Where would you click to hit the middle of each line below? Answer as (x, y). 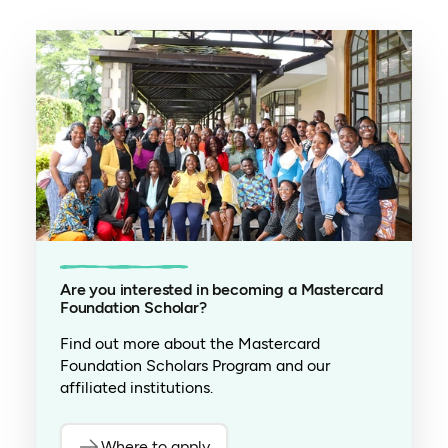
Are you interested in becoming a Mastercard (221, 290)
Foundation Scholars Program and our (194, 366)
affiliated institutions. (136, 388)
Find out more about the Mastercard (189, 344)
